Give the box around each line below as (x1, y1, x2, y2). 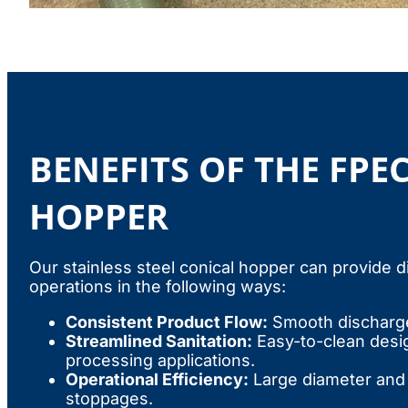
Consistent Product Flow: (66, 312, 268, 332)
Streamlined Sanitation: (66, 331, 252, 352)
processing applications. (66, 351, 255, 371)
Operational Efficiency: (66, 370, 249, 390)
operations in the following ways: (29, 277, 286, 297)
